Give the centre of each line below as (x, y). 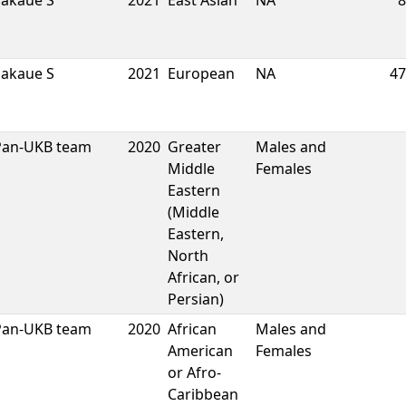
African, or (203, 277)
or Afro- (194, 372)
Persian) (196, 299)
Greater (194, 147)
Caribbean (203, 394)
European (201, 73)
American (200, 351)
